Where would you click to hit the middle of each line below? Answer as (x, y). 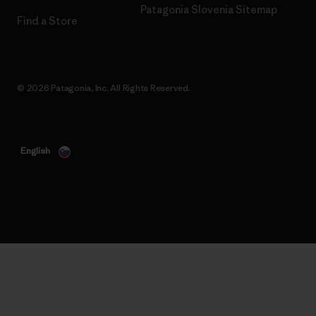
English (35, 151)
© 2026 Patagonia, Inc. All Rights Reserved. (104, 88)
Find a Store (47, 21)
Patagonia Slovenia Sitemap (209, 10)
